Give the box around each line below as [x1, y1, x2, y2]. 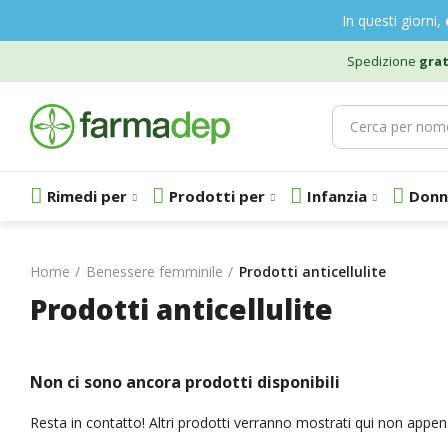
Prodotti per [169, 186, 265, 206]
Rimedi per [47, 186, 127, 206]
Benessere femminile [86, 262, 223, 281]
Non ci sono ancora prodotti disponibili [30, 371, 340, 393]
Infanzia [307, 186, 367, 206]
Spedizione [346, 52, 416, 70]
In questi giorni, [341, 11, 445, 30]
